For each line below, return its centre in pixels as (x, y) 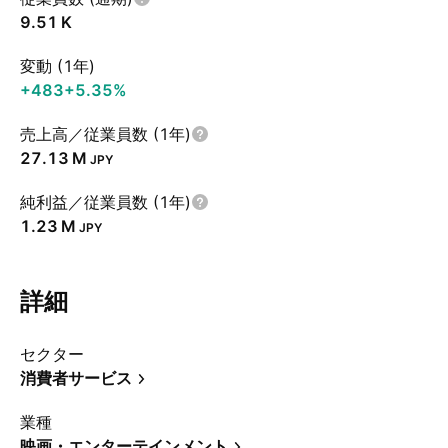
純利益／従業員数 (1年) (105, 202)
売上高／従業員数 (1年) (105, 134)
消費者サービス (76, 378)
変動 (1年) (57, 66)
